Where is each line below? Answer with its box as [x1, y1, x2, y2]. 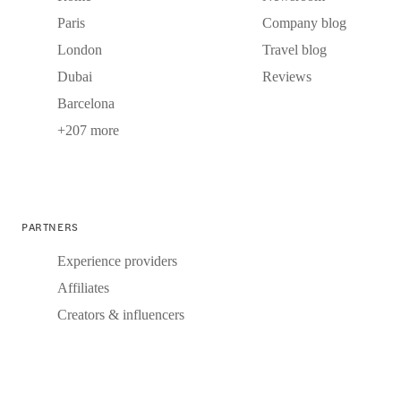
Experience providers [57, 253, 177, 269]
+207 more [57, 123, 119, 139]
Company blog [261, 15, 346, 31]
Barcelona [57, 96, 115, 112]
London [57, 42, 102, 58]
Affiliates [57, 280, 109, 296]
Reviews [261, 69, 311, 85]
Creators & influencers [57, 307, 184, 323]
